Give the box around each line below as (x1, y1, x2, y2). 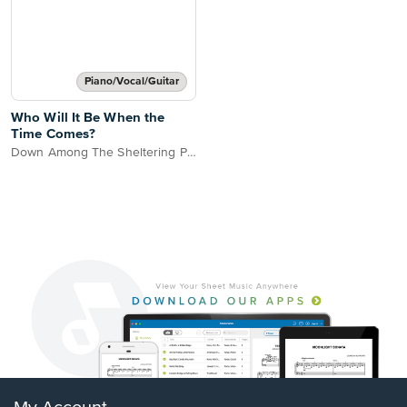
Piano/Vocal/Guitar (84, 76, 179, 87)
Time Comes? (11, 127, 96, 141)
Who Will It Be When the (11, 111, 165, 124)
